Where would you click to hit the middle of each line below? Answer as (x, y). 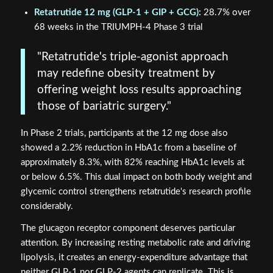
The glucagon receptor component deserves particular (128, 229)
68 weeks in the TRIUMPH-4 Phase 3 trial (118, 27)
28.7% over (225, 13)
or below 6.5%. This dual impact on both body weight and (136, 177)
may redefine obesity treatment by (126, 74)
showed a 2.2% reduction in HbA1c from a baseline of (128, 147)
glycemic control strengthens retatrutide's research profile (136, 191)
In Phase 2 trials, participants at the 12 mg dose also (124, 133)
